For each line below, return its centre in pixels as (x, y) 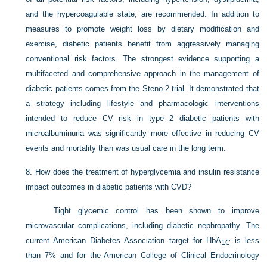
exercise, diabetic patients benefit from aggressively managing (142, 44)
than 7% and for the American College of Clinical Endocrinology (142, 255)
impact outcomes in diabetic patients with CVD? (109, 187)
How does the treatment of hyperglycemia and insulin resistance (147, 172)
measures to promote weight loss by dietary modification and (142, 29)
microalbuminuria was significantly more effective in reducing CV (142, 133)
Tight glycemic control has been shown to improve (156, 211)
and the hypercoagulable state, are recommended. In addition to (142, 14)
